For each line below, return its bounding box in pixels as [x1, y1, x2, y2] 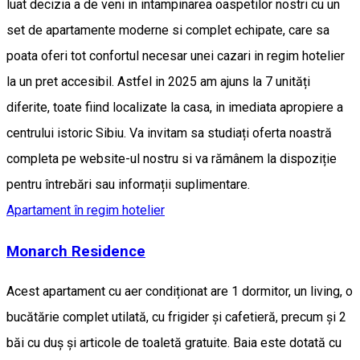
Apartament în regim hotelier [6, 202, 165, 218]
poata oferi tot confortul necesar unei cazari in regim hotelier [6, 47, 345, 63]
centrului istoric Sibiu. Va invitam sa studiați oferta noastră [6, 125, 332, 141]
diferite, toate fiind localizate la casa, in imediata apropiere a [6, 99, 343, 115]
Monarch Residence [6, 242, 145, 260]
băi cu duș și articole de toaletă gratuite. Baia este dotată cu [6, 335, 342, 351]
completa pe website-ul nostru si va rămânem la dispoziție [6, 150, 337, 166]
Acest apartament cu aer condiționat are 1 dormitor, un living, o [6, 284, 353, 300]
